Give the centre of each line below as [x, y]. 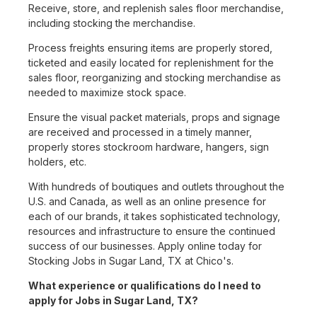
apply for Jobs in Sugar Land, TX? [113, 301]
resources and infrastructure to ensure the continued [152, 231]
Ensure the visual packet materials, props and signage [154, 117]
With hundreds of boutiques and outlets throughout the [156, 187]
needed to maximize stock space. [107, 93]
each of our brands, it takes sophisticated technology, [154, 217]
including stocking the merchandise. [112, 23]
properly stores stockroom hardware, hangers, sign [149, 147]
